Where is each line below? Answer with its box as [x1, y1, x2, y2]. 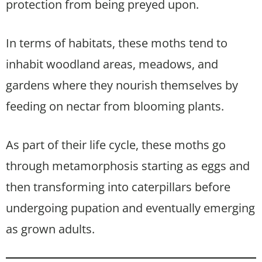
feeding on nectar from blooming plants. [6, 98, 224, 114]
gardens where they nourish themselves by [6, 77, 238, 93]
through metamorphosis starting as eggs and [6, 157, 250, 174]
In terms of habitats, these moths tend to [6, 35, 227, 51]
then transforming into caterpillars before [6, 178, 230, 195]
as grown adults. [6, 220, 95, 237]
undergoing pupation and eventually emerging [6, 199, 255, 216]
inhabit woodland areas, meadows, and [6, 56, 218, 72]
